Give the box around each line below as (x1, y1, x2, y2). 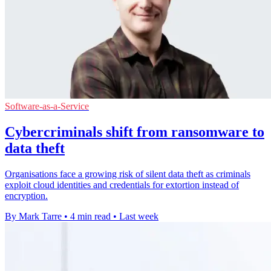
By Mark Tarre (5, 211, 62, 222)
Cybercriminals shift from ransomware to (5, 124, 264, 140)
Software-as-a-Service (5, 101, 89, 112)
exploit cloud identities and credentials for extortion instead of (5, 180, 239, 191)
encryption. (5, 191, 48, 201)
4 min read (70, 211, 111, 222)
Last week (119, 211, 158, 222)
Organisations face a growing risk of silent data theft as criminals (5, 169, 250, 180)
